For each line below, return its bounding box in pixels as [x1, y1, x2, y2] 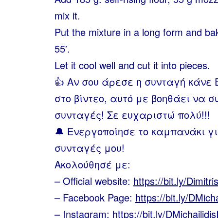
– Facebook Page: [54, 190, 135, 204]
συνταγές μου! [54, 141, 125, 155]
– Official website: [54, 174, 133, 188]
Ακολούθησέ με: [54, 157, 130, 171]
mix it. [54, 8, 80, 22]
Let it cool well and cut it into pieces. [54, 58, 210, 72]
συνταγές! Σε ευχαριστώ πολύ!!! [54, 108, 210, 122]
